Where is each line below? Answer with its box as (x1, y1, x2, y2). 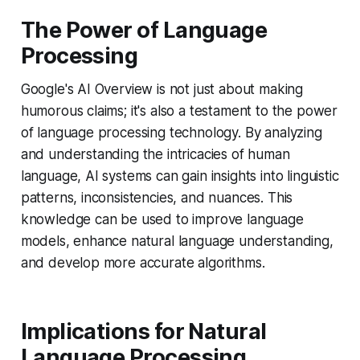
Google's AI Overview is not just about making (20, 80, 304, 97)
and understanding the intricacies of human (20, 145, 290, 162)
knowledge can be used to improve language (20, 211, 304, 227)
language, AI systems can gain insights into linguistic (20, 167, 339, 184)
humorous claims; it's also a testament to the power (20, 102, 338, 119)
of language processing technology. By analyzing (20, 124, 322, 141)
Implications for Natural (20, 317, 267, 345)
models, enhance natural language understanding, (20, 232, 333, 249)
